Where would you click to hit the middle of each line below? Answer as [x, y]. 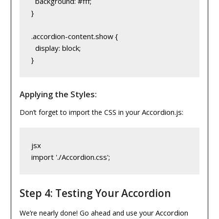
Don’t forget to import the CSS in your [80, 112]
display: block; [56, 48]
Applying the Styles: [58, 95]
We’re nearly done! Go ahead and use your [87, 213]
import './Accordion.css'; [70, 157]
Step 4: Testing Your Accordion [95, 193]
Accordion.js [162, 112]
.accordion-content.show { [74, 36]
